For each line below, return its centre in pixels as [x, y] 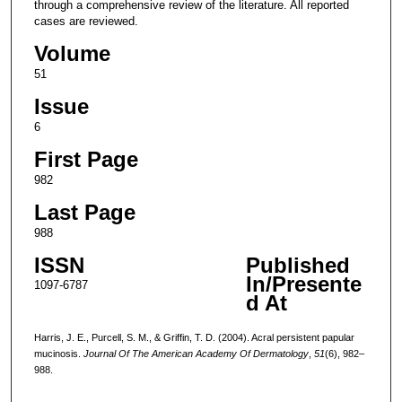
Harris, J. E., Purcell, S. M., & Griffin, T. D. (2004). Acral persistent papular [194, 337]
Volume [72, 53]
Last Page [84, 212]
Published [297, 265]
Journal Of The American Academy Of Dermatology [196, 353]
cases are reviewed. [86, 21]
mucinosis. [58, 353]
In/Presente [303, 284]
